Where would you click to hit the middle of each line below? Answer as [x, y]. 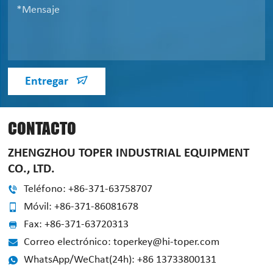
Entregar [48, 82]
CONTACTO [42, 129]
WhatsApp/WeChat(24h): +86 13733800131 [120, 260]
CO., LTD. [32, 169]
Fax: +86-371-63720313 [76, 225]
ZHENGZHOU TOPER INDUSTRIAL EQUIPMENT [129, 154]
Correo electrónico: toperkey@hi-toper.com [122, 243]
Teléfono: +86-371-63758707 [88, 190]
